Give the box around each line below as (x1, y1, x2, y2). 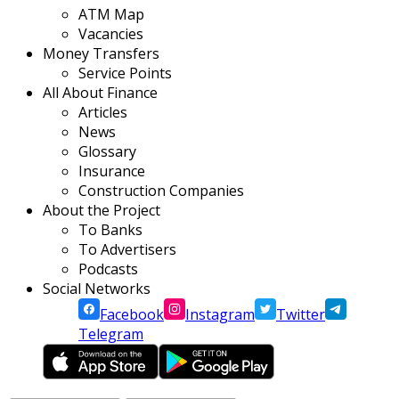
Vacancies (78, 24, 143, 45)
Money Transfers (43, 44, 159, 64)
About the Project (43, 200, 160, 221)
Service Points (78, 63, 172, 84)
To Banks (78, 220, 142, 240)
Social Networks (43, 279, 151, 299)
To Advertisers (78, 240, 176, 260)
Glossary (78, 142, 136, 162)
